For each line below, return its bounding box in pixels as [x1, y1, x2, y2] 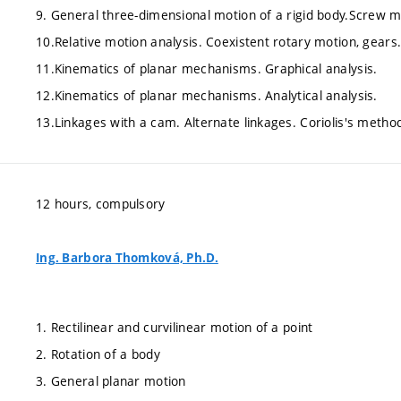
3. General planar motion [36, 371, 186, 389]
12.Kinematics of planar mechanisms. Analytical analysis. [36, 87, 378, 104]
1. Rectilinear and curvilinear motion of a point [36, 318, 313, 336]
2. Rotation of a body [36, 345, 160, 363]
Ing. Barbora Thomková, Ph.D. [36, 250, 218, 266]
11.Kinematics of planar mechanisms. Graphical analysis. [36, 60, 378, 77]
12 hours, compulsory [36, 195, 166, 212]
